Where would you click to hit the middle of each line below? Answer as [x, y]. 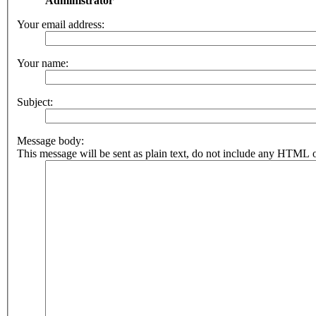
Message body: [50, 141]
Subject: [35, 102]
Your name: [43, 63]
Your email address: [61, 24]
